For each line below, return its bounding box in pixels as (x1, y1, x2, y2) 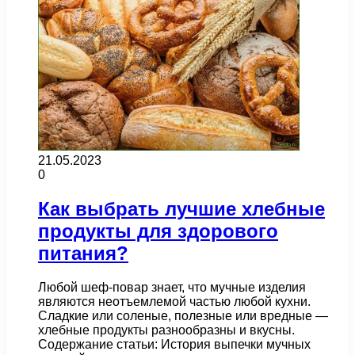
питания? (38, 242, 128, 264)
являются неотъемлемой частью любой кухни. (38, 294, 311, 308)
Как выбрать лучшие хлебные (38, 197, 325, 219)
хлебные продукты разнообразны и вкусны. (38, 323, 295, 337)
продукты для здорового (38, 219, 278, 242)
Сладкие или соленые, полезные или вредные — (38, 308, 328, 323)
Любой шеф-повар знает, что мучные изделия (38, 280, 306, 294)
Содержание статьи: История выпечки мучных (38, 337, 311, 351)
